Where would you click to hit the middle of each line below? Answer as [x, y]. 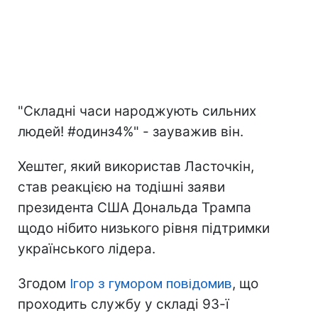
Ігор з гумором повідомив [151, 284]
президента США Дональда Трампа [135, 208]
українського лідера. [87, 249]
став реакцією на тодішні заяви [121, 187]
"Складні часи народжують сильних [137, 111]
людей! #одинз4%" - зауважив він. [131, 132]
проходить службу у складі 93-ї [124, 305]
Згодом [44, 284]
